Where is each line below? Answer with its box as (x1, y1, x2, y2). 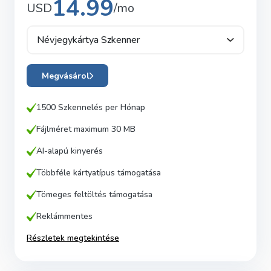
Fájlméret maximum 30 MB (36, 123, 135, 135)
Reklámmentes (36, 211, 93, 222)
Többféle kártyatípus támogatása (36, 167, 161, 178)
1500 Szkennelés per (36, 102, 118, 113)
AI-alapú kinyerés (36, 145, 103, 157)
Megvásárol (41, 70, 90, 82)
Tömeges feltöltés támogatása (36, 189, 152, 200)
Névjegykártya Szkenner (37, 33, 140, 47)
